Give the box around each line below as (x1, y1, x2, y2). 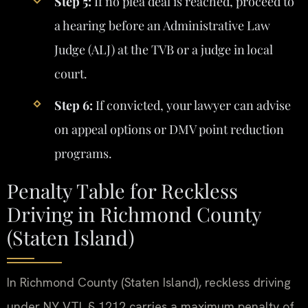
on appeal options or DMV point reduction (54, 121, 284, 138)
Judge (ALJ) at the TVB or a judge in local (54, 41, 273, 58)
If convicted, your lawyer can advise (92, 97, 291, 114)
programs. (54, 145, 112, 162)
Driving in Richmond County (7, 201, 261, 228)
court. (54, 65, 87, 82)
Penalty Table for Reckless (7, 177, 238, 204)
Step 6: (54, 97, 93, 114)
